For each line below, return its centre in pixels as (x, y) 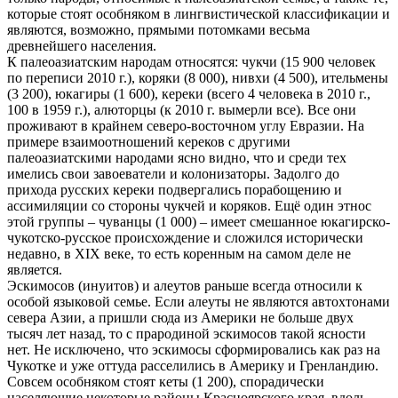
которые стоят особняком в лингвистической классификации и (199, 13)
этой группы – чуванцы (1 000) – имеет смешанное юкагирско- (199, 221)
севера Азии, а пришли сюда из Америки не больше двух (180, 317)
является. (35, 269)
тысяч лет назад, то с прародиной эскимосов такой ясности (187, 333)
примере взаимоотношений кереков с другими (149, 141)
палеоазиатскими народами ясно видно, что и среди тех (177, 157)
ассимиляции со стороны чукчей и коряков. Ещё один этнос (189, 205)
